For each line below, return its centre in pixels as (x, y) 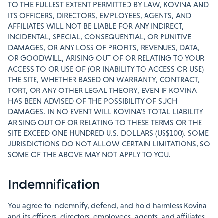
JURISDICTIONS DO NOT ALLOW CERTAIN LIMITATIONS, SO (109, 144)
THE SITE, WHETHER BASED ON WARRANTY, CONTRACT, (104, 80)
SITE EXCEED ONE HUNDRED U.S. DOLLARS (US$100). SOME (108, 133)
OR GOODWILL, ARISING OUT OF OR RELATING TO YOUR (106, 58)
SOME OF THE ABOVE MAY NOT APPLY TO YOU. (89, 154)
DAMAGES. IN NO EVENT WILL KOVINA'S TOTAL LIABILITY (105, 112)
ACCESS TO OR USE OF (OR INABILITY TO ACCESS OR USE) (106, 69)
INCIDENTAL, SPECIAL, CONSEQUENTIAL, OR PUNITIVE (100, 37)
